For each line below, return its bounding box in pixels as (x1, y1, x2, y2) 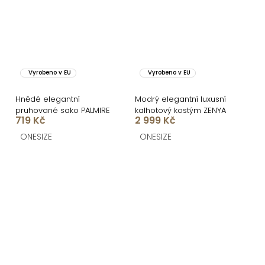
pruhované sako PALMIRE (15, 104, 110, 116)
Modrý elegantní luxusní (135, 93, 226, 105)
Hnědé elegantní (15, 93, 80, 105)
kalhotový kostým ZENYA (135, 104, 226, 116)
